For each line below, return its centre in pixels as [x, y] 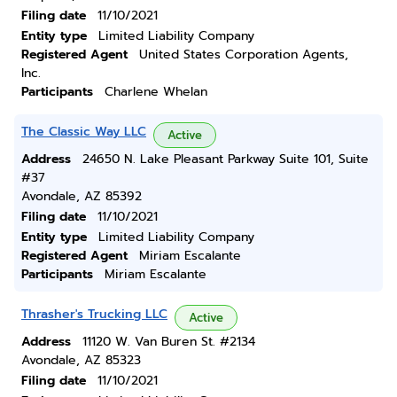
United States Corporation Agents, [244, 54]
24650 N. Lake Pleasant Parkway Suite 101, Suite [226, 159]
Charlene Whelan [156, 92]
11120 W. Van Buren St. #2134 [169, 342]
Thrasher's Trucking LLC [94, 314]
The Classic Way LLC [84, 132]
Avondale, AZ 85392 [82, 196]
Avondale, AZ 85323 [81, 360]
